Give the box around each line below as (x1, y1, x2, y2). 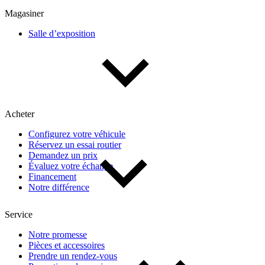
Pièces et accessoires (28, 240, 105, 250)
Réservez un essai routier (28, 139, 121, 150)
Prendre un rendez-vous (28, 250, 117, 261)
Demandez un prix (28, 150, 98, 160)
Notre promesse (28, 229, 87, 240)
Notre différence (28, 182, 89, 192)
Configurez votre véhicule (28, 128, 125, 139)
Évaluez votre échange (28, 160, 113, 171)
